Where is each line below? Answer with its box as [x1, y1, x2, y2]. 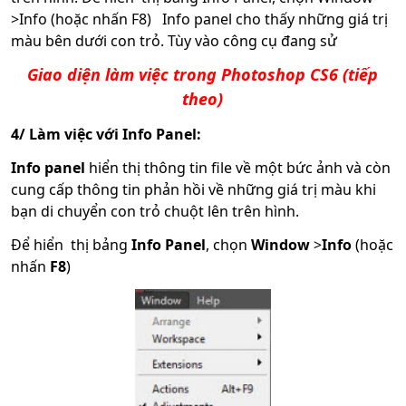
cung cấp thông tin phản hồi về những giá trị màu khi [11, 179, 376, 200]
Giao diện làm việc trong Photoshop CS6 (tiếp [27, 63, 379, 86]
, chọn [206, 235, 251, 256]
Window [251, 235, 310, 256]
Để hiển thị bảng [11, 235, 128, 256]
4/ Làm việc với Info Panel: [11, 124, 201, 145]
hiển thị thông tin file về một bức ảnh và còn [85, 158, 391, 179]
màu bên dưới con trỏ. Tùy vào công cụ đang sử [11, 31, 337, 52]
